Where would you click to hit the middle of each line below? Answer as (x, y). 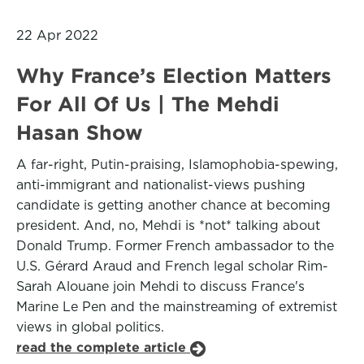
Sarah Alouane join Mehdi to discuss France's (160, 286)
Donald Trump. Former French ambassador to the (175, 246)
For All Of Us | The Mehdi (148, 104)
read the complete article (103, 347)
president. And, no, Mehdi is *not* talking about (168, 225)
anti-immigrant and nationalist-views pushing (161, 185)
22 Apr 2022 (57, 35)
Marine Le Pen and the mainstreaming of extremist (177, 307)
